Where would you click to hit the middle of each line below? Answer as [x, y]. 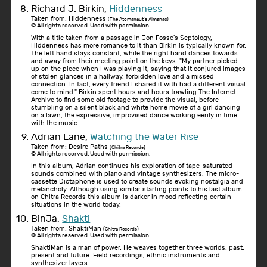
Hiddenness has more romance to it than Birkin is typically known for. [139, 45]
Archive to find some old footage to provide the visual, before [125, 100]
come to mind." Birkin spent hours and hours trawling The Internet [134, 92]
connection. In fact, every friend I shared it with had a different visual [139, 84]
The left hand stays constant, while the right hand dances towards [135, 53]
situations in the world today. [76, 204]
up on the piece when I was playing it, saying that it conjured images [139, 69]
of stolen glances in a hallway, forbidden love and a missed [123, 76]
